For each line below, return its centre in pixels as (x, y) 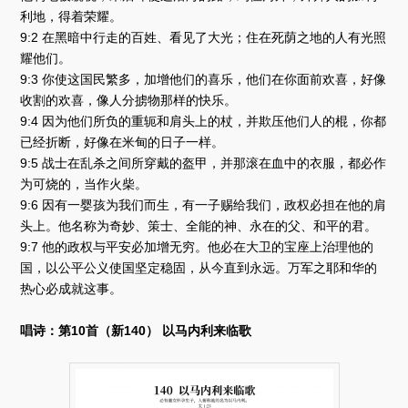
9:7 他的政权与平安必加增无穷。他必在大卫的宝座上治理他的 (197, 247)
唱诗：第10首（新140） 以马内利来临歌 (136, 331)
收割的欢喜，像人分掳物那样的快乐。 (129, 101)
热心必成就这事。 (73, 289)
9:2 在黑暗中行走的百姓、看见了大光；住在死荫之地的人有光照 (204, 38)
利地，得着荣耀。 (71, 17)
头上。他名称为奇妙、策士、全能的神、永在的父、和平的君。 (199, 226)
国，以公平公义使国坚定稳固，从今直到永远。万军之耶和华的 (199, 268)
